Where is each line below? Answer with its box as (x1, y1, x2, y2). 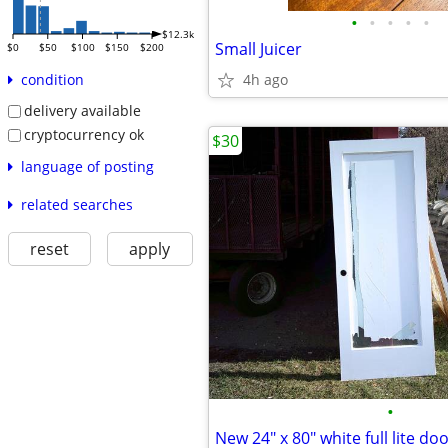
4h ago (243, 70, 288, 89)
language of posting (20, 156, 154, 176)
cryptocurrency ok (23, 124, 144, 144)
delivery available (23, 101, 141, 121)
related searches (20, 194, 133, 214)
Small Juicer (215, 38, 302, 60)
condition (20, 70, 84, 90)
